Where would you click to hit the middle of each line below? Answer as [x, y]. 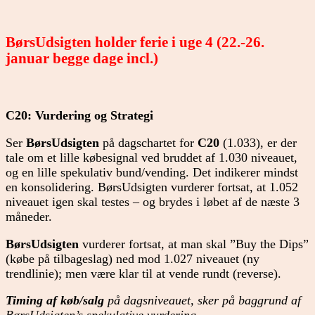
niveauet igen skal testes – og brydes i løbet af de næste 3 [153, 202]
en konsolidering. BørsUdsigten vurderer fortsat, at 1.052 [152, 187]
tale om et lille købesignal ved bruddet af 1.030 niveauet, [152, 158]
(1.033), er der [258, 143]
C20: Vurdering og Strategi [79, 116]
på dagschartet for [148, 143]
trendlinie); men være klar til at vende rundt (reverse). [143, 273]
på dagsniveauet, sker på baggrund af [202, 301]
